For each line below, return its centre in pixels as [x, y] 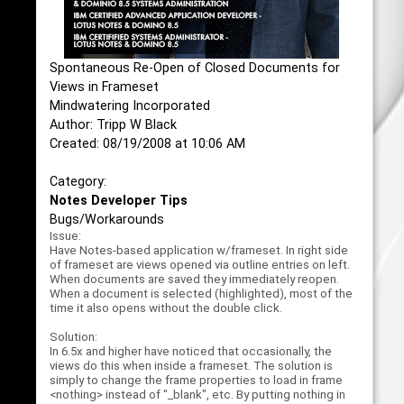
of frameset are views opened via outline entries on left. [199, 265]
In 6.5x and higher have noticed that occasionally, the [190, 351]
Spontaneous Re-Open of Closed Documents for [194, 68]
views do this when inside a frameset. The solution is [191, 366]
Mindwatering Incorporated [129, 106]
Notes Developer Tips [118, 201]
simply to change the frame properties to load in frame [196, 380]
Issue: [65, 236]
